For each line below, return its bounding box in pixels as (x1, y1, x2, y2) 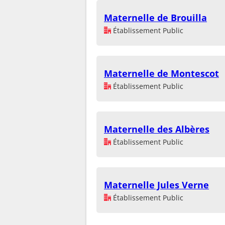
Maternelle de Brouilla (104, 12, 207, 24)
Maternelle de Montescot (104, 67, 219, 79)
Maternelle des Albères (104, 123, 209, 135)
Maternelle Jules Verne (104, 179, 209, 191)
